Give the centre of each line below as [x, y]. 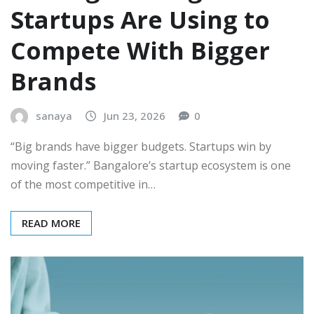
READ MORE [51, 223]
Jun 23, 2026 [135, 116]
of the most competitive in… [83, 184]
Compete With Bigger [140, 50]
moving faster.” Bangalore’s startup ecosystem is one [151, 165]
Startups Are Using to [140, 20]
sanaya [54, 116]
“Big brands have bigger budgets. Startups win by [141, 146]
